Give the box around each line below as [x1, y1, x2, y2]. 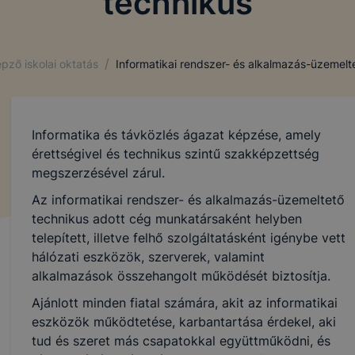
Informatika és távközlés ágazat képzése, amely [31, 127, 321, 143]
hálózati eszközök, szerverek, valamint [31, 249, 265, 265]
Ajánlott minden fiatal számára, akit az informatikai [31, 295, 338, 311]
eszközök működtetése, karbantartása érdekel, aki [31, 314, 336, 330]
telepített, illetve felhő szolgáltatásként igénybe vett [31, 230, 345, 246]
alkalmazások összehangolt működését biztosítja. [31, 268, 330, 284]
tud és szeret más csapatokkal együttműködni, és [31, 333, 330, 349]
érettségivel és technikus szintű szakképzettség [31, 146, 319, 162]
